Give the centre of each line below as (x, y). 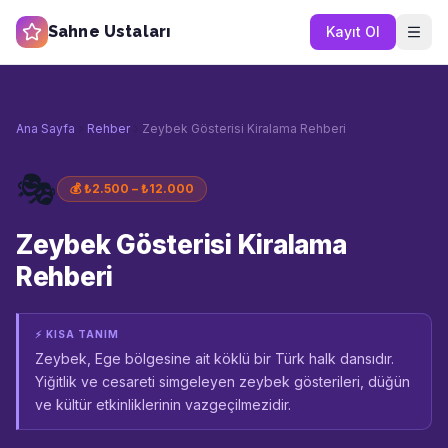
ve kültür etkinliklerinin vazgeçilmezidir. (163, 404)
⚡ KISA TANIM (77, 334)
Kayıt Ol (353, 31)
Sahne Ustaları (110, 31)
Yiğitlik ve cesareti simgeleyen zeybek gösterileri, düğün (222, 381)
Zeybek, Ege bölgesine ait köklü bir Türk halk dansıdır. (214, 358)
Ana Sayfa (45, 128)
